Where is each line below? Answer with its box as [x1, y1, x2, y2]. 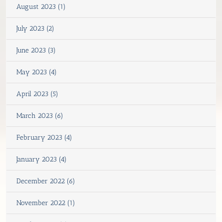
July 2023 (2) [16, 24, 55, 33]
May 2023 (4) [16, 67, 57, 76]
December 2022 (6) [16, 176, 75, 185]
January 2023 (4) [16, 155, 67, 164]
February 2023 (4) [16, 133, 72, 142]
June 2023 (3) [16, 46, 56, 55]
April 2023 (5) [16, 89, 58, 98]
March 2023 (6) [16, 111, 63, 120]
